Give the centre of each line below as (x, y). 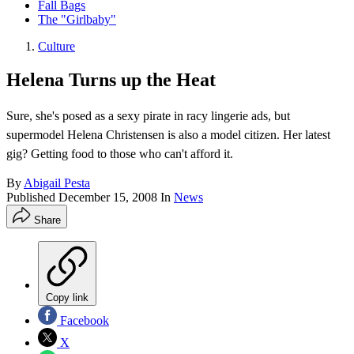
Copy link (67, 298)
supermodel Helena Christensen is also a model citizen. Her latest (168, 135)
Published (32, 198)
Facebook (83, 321)
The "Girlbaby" (77, 20)
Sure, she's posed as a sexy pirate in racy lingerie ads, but (148, 116)
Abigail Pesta (57, 183)
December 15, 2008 (108, 198)
